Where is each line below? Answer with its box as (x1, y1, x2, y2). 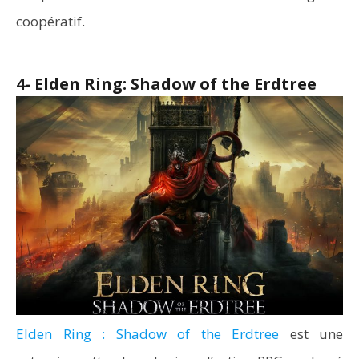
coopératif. (16, 12, 85, 30)
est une (279, 325, 343, 343)
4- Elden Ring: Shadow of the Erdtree (16, 73, 317, 95)
